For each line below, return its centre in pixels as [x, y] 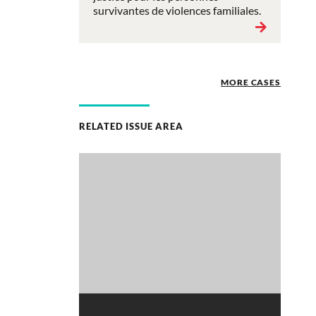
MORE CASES [251, 82]
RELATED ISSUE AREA [131, 126]
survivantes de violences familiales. [177, 10]
